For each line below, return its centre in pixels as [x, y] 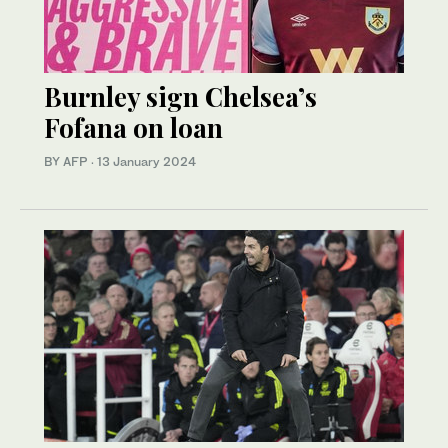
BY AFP [67, 161]
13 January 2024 [146, 161]
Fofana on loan [133, 127]
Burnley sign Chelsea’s [180, 96]
